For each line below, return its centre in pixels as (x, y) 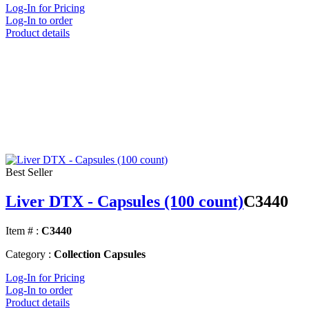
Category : (28, 255)
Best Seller (29, 172)
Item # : (22, 231)
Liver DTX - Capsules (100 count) (124, 202)
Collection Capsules (100, 255)
